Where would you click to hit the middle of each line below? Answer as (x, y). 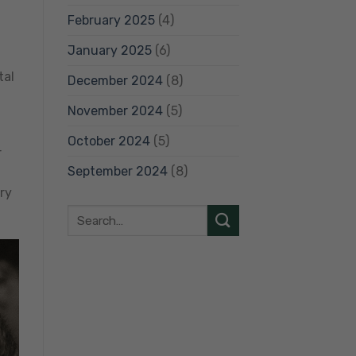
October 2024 (108, 141)
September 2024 (117, 171)
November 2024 (115, 110)
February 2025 (111, 20)
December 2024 (115, 80)
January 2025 (109, 50)
